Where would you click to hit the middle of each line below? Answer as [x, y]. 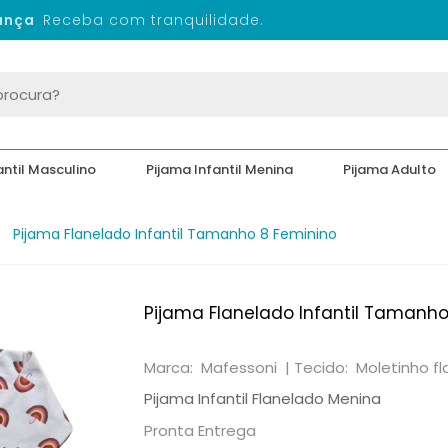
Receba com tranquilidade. [282, 20]
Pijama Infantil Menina [219, 169]
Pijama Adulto [389, 169]
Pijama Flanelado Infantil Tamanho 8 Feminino [175, 234]
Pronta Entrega [200, 430]
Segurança [123, 20]
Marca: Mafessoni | [219, 367]
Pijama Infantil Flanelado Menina [262, 398]
